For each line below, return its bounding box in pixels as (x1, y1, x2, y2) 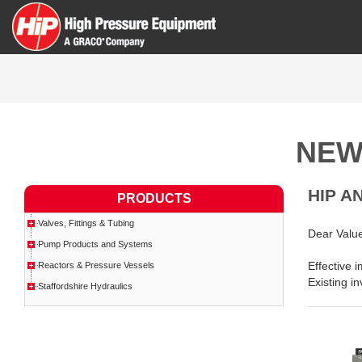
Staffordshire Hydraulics (38, 281, 133, 291)
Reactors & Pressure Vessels (38, 260, 154, 270)
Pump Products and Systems (38, 239, 153, 249)
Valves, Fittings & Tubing (38, 218, 134, 228)
